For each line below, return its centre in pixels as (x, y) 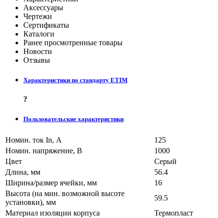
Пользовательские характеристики (73, 119)
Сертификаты (46, 25)
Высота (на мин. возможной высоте (65, 193)
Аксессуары (43, 7)
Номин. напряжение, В (44, 150)
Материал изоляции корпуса (53, 213)
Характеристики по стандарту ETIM (75, 80)
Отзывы (37, 60)
